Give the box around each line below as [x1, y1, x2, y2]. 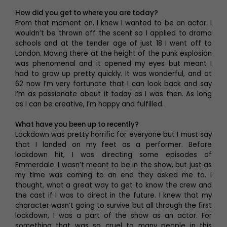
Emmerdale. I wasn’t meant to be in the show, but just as [15, 160, 212, 170]
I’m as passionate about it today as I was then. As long [15, 89, 212, 99]
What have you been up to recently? [15, 120, 139, 130]
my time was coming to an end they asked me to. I [15, 170, 212, 180]
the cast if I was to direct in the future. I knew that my [15, 191, 212, 201]
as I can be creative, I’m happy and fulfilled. [15, 99, 164, 109]
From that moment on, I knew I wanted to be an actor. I [15, 18, 212, 28]
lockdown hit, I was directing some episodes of [15, 150, 212, 160]
